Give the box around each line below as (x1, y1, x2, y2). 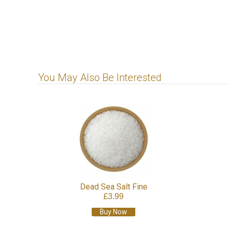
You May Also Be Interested (38, 71, 162, 84)
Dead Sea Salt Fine (80, 181, 147, 192)
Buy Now (100, 207, 128, 216)
